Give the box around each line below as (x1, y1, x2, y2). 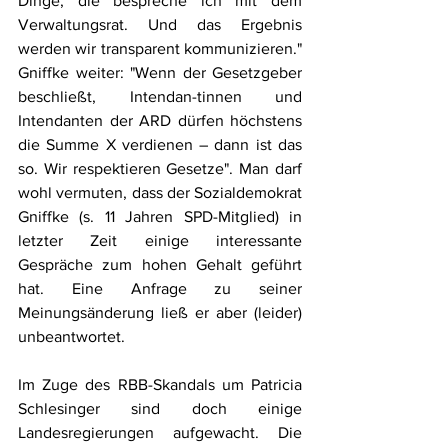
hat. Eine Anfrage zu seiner (18, 279, 302, 297)
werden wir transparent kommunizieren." (18, 39, 302, 57)
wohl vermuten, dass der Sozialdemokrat (18, 183, 302, 201)
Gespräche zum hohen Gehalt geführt (18, 255, 302, 273)
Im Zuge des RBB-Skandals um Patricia (18, 375, 302, 393)
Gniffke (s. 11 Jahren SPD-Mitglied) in (18, 207, 302, 225)
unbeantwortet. (18, 327, 125, 345)
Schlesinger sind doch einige (18, 399, 302, 417)
